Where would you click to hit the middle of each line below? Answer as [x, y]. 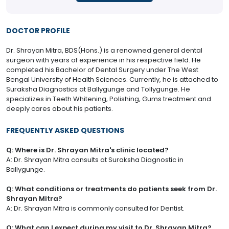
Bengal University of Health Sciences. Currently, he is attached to [112, 80]
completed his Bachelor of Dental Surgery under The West [102, 70]
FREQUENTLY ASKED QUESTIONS [65, 131]
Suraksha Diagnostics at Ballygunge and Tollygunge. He [98, 89]
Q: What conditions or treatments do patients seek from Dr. [111, 189]
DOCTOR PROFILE [38, 31]
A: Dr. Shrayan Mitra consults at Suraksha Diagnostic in [95, 160]
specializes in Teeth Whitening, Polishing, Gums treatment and [109, 99]
